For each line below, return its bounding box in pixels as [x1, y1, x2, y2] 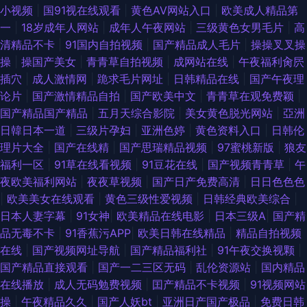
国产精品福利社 [130, 243, 210, 258]
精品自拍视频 [236, 226, 302, 241]
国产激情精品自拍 [32, 89, 123, 103]
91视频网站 [250, 278, 306, 292]
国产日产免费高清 [152, 175, 243, 189]
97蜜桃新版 [217, 140, 278, 155]
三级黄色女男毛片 [196, 21, 287, 35]
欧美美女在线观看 [7, 192, 98, 206]
